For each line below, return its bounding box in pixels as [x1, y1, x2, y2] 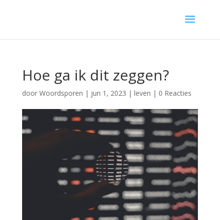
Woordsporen [39, 88, 83, 98]
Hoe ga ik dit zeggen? [22, 65, 169, 85]
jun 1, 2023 [90, 88, 126, 98]
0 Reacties [158, 88, 192, 98]
